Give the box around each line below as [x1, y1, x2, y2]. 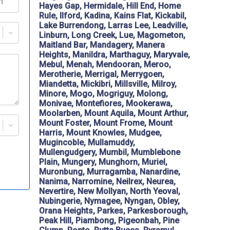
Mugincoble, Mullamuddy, [39, 138, 135, 148]
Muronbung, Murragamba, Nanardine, [39, 167, 180, 177]
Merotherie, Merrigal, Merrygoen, [39, 69, 164, 80]
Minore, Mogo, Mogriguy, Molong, [39, 89, 168, 99]
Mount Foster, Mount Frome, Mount [39, 118, 172, 128]
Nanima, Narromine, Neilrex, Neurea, [39, 177, 176, 187]
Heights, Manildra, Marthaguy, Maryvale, [39, 50, 190, 60]
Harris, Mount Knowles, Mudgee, [39, 128, 162, 138]
